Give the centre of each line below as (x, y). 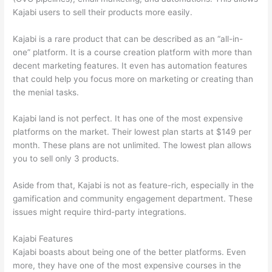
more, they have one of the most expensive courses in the (127, 266)
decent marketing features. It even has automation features (130, 65)
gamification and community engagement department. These (133, 199)
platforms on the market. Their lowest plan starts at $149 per (132, 132)
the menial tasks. (46, 92)
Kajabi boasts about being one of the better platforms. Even (130, 252)
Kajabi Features (43, 239)
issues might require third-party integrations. (100, 212)
